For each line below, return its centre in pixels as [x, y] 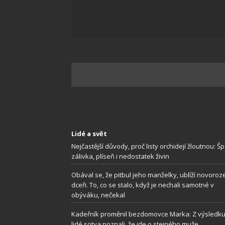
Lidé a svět [89, 133]
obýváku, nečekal [98, 195]
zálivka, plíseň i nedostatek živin [120, 156]
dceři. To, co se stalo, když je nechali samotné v [143, 185]
